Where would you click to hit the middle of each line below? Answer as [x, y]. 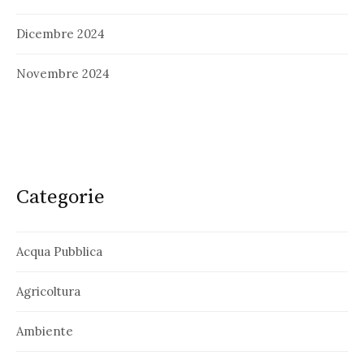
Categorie [61, 197]
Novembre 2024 [63, 73]
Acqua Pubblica [59, 252]
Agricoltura [48, 292]
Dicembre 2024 [61, 33]
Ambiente [45, 331]
